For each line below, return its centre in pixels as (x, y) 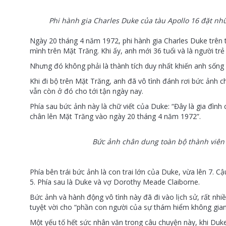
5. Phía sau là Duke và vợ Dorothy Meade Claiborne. (115, 182)
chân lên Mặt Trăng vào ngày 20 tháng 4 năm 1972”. (115, 116)
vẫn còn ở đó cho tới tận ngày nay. (87, 91)
